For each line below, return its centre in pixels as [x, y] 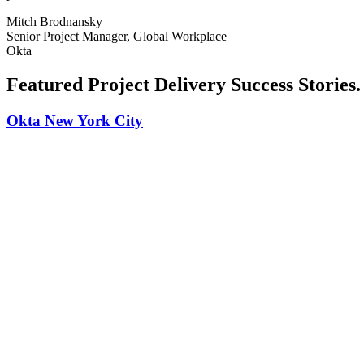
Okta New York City [75, 121]
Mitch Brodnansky [54, 21]
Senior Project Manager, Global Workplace [117, 36]
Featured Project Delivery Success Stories [181, 85]
